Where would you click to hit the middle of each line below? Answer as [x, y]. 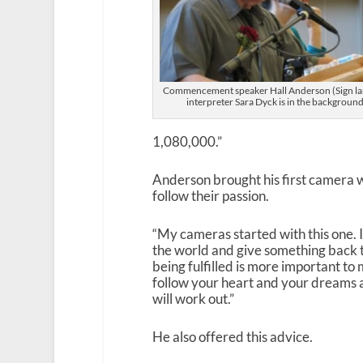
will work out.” [193, 298]
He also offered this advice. [232, 337]
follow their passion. [210, 195]
